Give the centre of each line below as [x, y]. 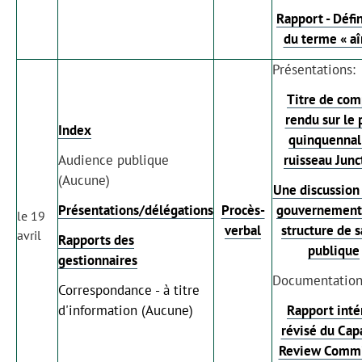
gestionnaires [98, 260]
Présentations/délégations [136, 210]
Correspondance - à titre [129, 290]
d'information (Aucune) [126, 310]
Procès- [243, 210]
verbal [243, 230]
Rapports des [96, 240]
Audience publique [114, 160]
